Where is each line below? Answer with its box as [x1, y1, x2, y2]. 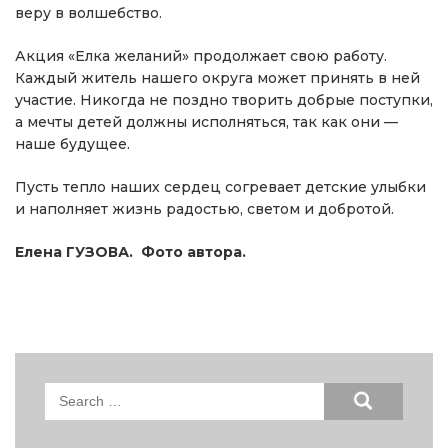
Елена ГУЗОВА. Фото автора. [15, 243, 246, 262]
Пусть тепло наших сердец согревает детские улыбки [15, 178, 426, 197]
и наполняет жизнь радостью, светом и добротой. [15, 200, 394, 219]
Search [44, 384, 98, 403]
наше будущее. [15, 135, 130, 154]
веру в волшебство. [15, 4, 162, 23]
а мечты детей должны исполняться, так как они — [15, 113, 398, 132]
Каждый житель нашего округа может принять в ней [15, 69, 420, 88]
